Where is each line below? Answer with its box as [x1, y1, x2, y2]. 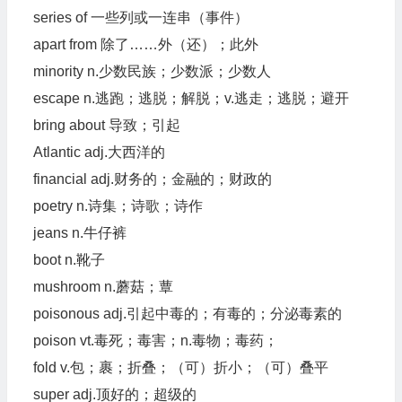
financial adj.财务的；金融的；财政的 [32, 171, 272, 187]
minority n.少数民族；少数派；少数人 [32, 64, 271, 79]
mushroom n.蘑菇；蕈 [32, 279, 173, 294]
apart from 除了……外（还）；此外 [32, 37, 258, 52]
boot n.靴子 [32, 252, 105, 267]
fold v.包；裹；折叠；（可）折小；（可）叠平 [32, 360, 328, 375]
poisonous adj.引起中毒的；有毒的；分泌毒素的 [32, 306, 342, 321]
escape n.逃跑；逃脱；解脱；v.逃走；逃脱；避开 [32, 91, 349, 106]
